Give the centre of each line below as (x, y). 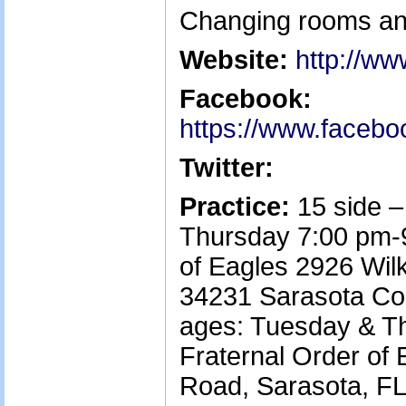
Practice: (235, 207)
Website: (234, 60)
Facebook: (246, 99)
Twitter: (227, 168)
